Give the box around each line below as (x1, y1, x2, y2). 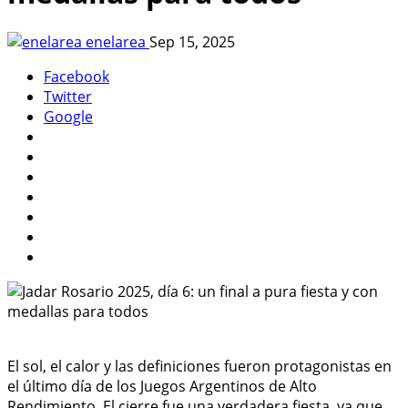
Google (44, 106, 93, 127)
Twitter (44, 86, 92, 107)
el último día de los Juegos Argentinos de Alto (7, 375, 317, 396)
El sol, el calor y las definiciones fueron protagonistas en (7, 355, 392, 376)
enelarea (82, 31, 149, 52)
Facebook (44, 66, 109, 87)
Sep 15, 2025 (149, 31, 235, 52)
